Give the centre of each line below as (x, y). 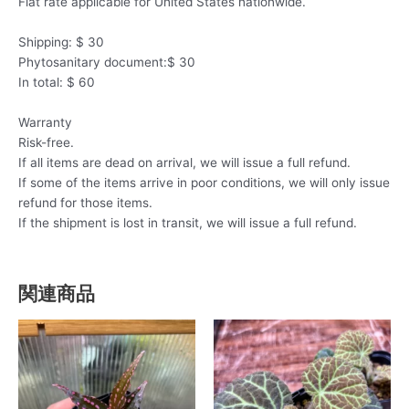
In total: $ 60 (57, 82)
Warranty (45, 122)
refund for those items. (85, 202)
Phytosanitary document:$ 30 (107, 62)
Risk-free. (46, 142)
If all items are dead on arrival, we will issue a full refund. (184, 162)
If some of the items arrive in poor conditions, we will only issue (204, 182)
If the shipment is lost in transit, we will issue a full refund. (188, 222)
